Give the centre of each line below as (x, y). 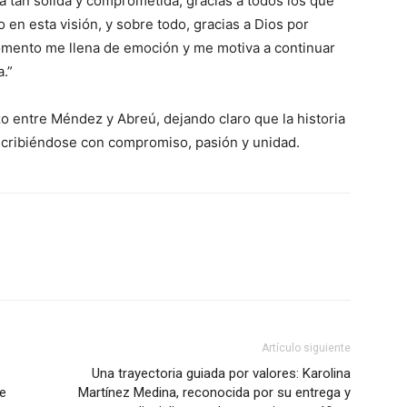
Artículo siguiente (306, 347)
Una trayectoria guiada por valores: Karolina (221, 373)
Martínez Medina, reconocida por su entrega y (214, 392)
